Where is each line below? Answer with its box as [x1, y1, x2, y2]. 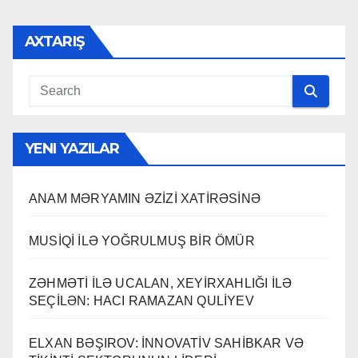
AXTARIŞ [25, 33, 84, 51]
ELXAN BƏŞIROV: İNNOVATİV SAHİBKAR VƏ [29, 336, 304, 351]
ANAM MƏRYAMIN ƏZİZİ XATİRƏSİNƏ [29, 192, 261, 206]
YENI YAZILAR [25, 140, 120, 158]
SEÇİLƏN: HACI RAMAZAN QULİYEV [29, 294, 254, 308]
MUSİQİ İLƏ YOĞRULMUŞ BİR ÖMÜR [29, 234, 255, 249]
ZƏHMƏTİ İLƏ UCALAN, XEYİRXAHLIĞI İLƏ [29, 276, 292, 291]
